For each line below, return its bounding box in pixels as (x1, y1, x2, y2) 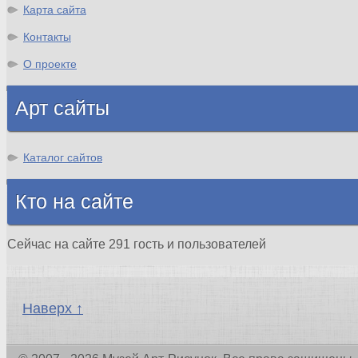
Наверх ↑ (22, 300, 83, 316)
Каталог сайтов (23, 150, 102, 164)
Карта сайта (23, 2, 86, 16)
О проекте (23, 57, 77, 70)
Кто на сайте (15, 190, 133, 213)
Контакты (23, 30, 71, 43)
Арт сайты (15, 97, 109, 119)
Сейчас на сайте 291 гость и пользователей (7, 237, 266, 251)
